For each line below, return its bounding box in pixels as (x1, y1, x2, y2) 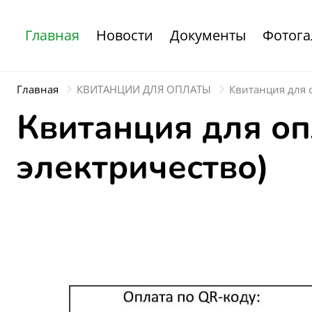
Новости (96, 26, 153, 45)
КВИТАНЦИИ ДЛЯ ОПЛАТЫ (77, 82, 211, 96)
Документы (170, 26, 246, 45)
